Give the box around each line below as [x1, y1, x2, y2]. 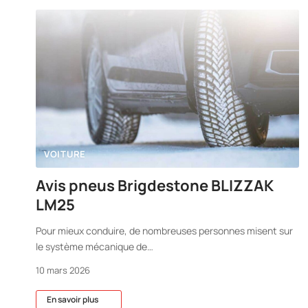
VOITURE [44, 148, 86, 161]
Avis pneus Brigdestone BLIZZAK [36, 175, 274, 197]
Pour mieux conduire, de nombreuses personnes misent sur [36, 224, 293, 238]
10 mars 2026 [36, 264, 90, 277]
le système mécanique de [36, 240, 147, 254]
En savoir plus [47, 294, 98, 306]
